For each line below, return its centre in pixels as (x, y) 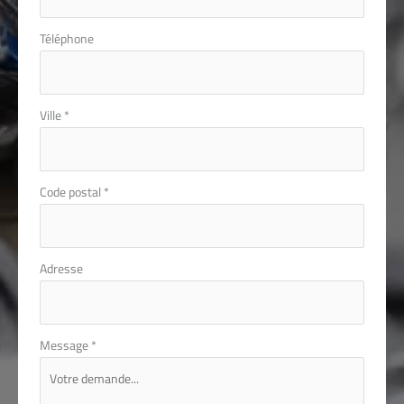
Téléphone (66, 38)
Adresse (61, 268)
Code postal (71, 192)
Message (65, 345)
